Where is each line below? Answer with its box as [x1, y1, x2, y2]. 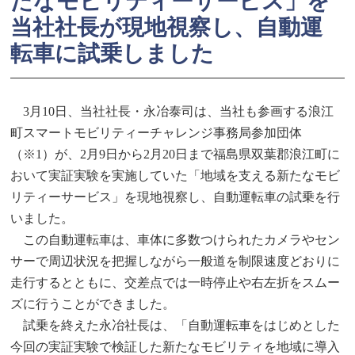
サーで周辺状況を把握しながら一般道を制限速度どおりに [10, 254, 341, 268]
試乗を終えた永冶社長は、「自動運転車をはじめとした [10, 318, 341, 332]
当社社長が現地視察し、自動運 [10, 14, 323, 40]
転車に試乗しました [10, 40, 215, 66]
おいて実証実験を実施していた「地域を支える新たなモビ [10, 168, 341, 182]
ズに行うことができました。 [10, 296, 176, 311]
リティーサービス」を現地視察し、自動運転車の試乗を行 [10, 189, 341, 204]
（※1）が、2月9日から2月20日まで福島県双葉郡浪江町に [10, 147, 341, 161]
